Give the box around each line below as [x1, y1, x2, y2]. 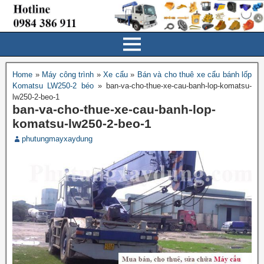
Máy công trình [42, 70, 94, 79]
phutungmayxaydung [22, 134, 93, 143]
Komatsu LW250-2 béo [12, 81, 94, 90]
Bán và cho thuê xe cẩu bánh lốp [137, 70, 252, 79]
